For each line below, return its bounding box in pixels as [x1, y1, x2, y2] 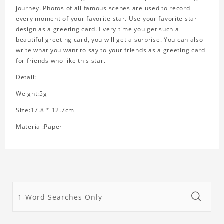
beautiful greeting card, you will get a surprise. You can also [16, 35, 203, 44]
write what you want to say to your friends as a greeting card [16, 46, 205, 55]
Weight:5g [16, 89, 47, 98]
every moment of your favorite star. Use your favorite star [16, 14, 197, 23]
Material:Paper [16, 122, 63, 131]
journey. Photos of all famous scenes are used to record [16, 4, 190, 13]
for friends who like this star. [16, 56, 106, 65]
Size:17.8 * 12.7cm [16, 106, 74, 115]
